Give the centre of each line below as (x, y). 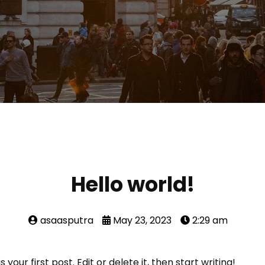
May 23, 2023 (142, 220)
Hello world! (132, 184)
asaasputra (67, 220)
